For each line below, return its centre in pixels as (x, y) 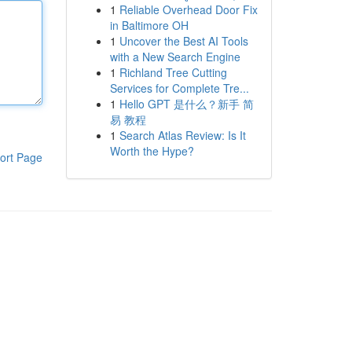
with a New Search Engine (175, 57)
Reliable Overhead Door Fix (188, 9)
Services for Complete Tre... (179, 88)
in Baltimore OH (149, 25)
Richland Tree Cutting (173, 72)
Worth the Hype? (152, 151)
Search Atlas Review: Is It (182, 135)
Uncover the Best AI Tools (183, 41)
